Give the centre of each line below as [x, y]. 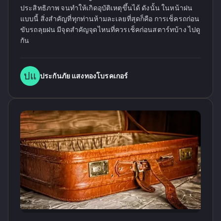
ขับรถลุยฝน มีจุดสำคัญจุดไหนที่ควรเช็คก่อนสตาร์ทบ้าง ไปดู [110, 30]
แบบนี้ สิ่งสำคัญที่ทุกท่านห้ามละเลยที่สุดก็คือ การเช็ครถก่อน [110, 19]
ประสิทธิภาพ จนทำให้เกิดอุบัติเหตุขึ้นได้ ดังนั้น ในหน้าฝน [107, 8]
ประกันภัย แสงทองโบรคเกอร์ [84, 76]
